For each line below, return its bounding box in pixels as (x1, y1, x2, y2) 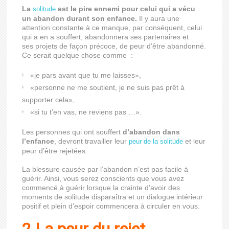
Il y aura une (137, 14, 180, 22)
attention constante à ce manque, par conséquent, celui (22, 24, 202, 32)
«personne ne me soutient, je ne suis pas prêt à (30, 83, 185, 91)
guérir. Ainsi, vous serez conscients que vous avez (22, 174, 185, 182)
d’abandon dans (123, 128, 180, 136)
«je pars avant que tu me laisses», (30, 71, 142, 79)
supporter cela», (22, 96, 75, 104)
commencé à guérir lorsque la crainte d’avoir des (22, 184, 180, 192)
